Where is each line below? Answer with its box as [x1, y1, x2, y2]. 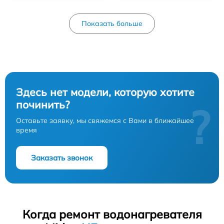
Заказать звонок [31, 152, 92, 162]
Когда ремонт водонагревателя [22, 206, 202, 221]
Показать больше [81, 18, 142, 28]
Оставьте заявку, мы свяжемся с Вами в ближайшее [16, 115, 194, 125]
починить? [16, 97, 69, 111]
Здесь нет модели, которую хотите [16, 85, 194, 98]
